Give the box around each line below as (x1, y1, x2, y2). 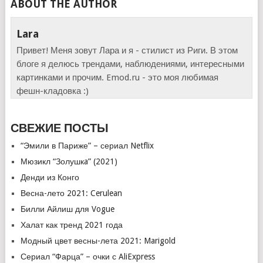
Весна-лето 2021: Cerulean (20, 188, 122, 198)
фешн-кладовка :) (16, 86, 89, 97)
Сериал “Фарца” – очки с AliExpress (20, 252, 155, 262)
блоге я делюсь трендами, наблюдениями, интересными (16, 59, 245, 70)
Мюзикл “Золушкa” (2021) (20, 157, 117, 167)
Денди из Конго (20, 173, 79, 183)
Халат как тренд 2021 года (20, 220, 123, 230)
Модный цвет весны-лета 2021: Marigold (20, 236, 176, 246)
